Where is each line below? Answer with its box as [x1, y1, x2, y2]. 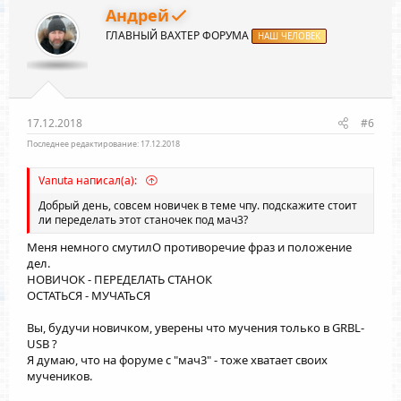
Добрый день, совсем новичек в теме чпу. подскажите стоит [38, 197, 357, 213]
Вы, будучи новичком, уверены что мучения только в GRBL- [27, 320, 364, 337]
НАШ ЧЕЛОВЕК [258, 30, 320, 42]
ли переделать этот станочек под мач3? [38, 211, 248, 227]
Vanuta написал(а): [38, 172, 140, 188]
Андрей [106, 4, 169, 26]
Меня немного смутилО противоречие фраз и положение [27, 239, 352, 256]
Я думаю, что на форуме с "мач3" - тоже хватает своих [27, 352, 328, 369]
